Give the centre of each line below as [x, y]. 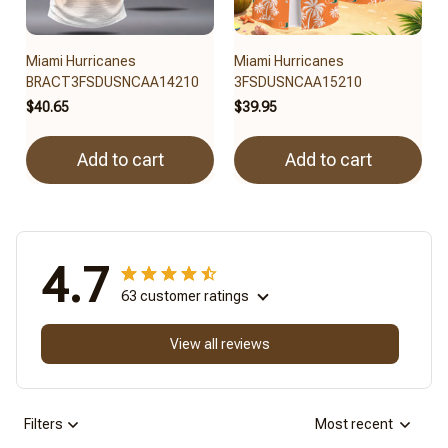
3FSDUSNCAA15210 [298, 81]
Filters [43, 424]
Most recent [354, 424]
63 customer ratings [185, 295]
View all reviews [220, 343]
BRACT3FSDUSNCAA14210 [112, 81]
